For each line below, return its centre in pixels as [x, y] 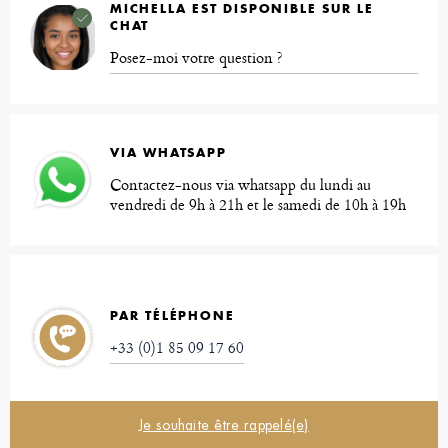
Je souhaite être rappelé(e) [224, 425]
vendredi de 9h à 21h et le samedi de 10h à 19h [258, 205]
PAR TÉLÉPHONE [172, 315]
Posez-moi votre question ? [196, 58]
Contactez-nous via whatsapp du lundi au [240, 185]
